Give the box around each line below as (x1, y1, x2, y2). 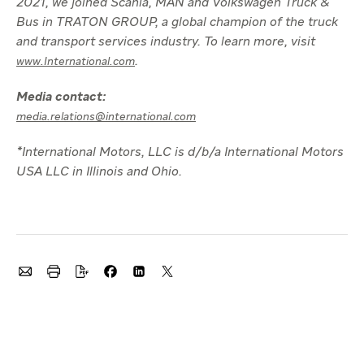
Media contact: (16, 91, 106, 105)
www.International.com (16, 56, 135, 68)
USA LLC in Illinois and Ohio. (16, 166, 182, 180)
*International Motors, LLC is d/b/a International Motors (16, 146, 344, 160)
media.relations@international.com (16, 111, 196, 123)
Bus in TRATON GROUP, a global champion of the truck (16, 16, 338, 30)
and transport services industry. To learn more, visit (16, 36, 315, 50)
